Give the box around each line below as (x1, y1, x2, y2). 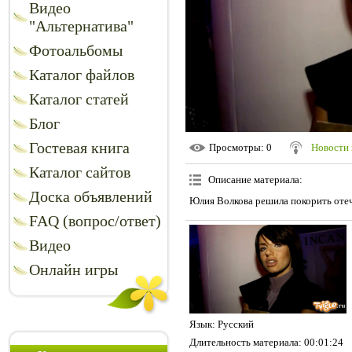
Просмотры (209, 141, 261, 154)
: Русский (212, 317, 254, 330)
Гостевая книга (29, 139, 130, 156)
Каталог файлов (29, 66, 134, 83)
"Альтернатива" (29, 17, 134, 35)
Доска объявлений (29, 188, 152, 205)
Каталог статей (29, 90, 129, 108)
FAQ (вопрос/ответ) (29, 212, 161, 229)
